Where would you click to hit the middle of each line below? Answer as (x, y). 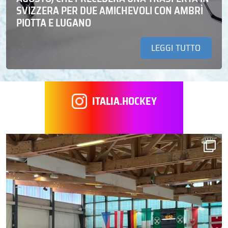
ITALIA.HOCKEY (124, 101)
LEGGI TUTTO (176, 48)
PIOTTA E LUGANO (54, 23)
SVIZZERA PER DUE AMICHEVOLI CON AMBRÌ (110, 10)
